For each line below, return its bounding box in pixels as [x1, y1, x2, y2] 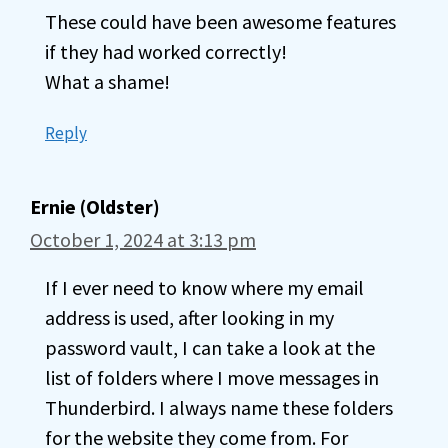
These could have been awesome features [45, 9, 396, 34]
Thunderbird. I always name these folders [45, 395, 393, 420]
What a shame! [45, 69, 170, 94]
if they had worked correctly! [45, 39, 287, 64]
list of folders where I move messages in [45, 365, 379, 390]
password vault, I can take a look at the [45, 335, 375, 360]
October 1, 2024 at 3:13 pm [30, 227, 256, 252]
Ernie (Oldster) [30, 194, 160, 219]
